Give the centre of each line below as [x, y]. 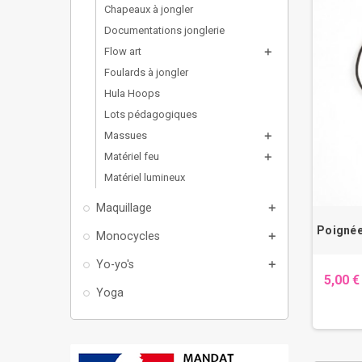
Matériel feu [132, 156]
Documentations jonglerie [164, 30]
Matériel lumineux [145, 177]
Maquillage [124, 207]
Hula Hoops [132, 93]
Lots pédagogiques [151, 114]
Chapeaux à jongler [149, 9]
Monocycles [128, 236]
